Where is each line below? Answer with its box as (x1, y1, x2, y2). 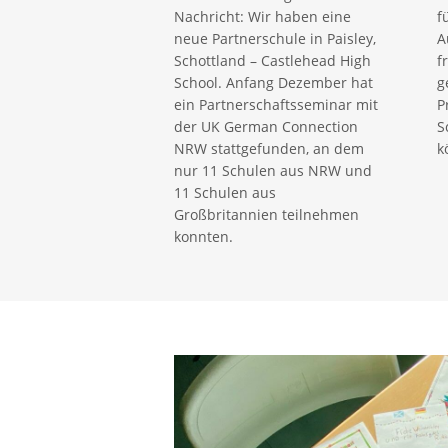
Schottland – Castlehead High (174, 50, 372, 70)
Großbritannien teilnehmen (174, 204, 360, 224)
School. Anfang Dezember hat (174, 72, 374, 92)
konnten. (174, 226, 234, 246)
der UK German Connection (174, 116, 359, 136)
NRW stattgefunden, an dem (174, 138, 365, 158)
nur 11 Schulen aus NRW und (174, 160, 373, 180)
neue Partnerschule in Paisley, (174, 28, 377, 48)
